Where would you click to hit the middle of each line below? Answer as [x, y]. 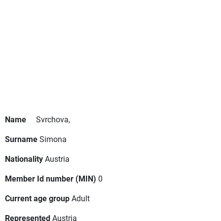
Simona [53, 139]
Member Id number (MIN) [51, 179]
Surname [21, 139]
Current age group [37, 198]
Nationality [24, 159]
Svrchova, [53, 119]
